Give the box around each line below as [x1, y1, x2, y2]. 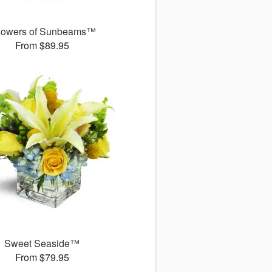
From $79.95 [15, 250, 69, 265]
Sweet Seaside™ [4, 236, 80, 251]
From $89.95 [15, 38, 69, 53]
